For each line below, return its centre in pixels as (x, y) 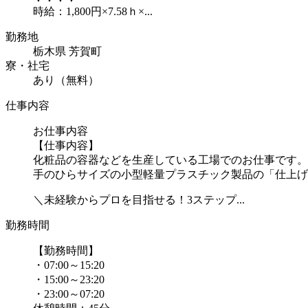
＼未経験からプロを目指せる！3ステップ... (139, 200)
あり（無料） (66, 80)
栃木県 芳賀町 (67, 52)
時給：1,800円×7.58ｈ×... (93, 12)
